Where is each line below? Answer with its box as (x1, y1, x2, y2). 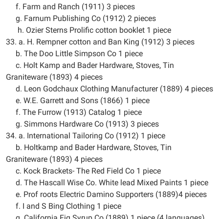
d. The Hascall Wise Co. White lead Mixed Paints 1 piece (6, 178, 208, 187)
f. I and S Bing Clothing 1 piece (6, 201, 121, 211)
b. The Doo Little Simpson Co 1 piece (6, 49, 143, 58)
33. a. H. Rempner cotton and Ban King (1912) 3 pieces (6, 37, 195, 46)
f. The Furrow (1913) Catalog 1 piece (6, 108, 142, 117)
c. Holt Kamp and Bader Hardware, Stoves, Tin (6, 61, 174, 70)
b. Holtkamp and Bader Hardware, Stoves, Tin (6, 143, 172, 152)
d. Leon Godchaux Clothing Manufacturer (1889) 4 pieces (6, 84, 213, 93)
